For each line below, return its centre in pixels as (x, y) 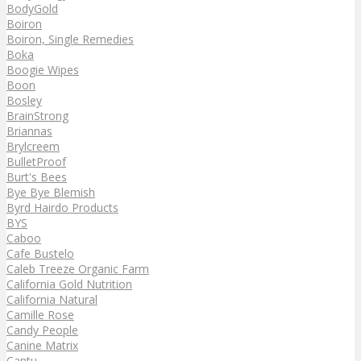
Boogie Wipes (43, 69)
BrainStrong (37, 115)
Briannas (29, 131)
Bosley (24, 100)
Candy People (42, 330)
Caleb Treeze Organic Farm (78, 268)
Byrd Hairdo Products (62, 207)
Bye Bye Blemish (51, 192)
